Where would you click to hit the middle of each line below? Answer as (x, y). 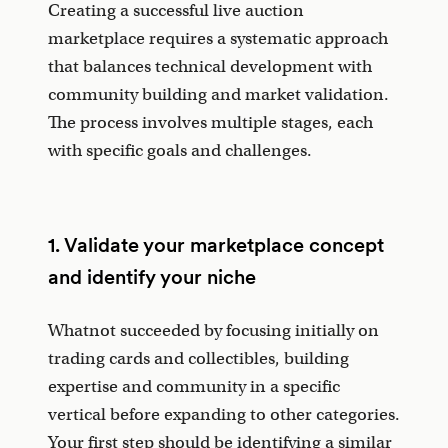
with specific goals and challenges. (180, 151)
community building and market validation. (218, 95)
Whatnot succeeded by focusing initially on (213, 331)
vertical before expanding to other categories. (224, 415)
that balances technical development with (210, 67)
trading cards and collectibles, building (198, 359)
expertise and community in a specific (194, 387)
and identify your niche (152, 277)
